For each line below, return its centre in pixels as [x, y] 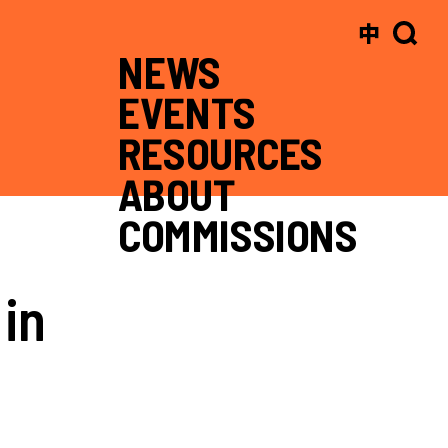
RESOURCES [220, 152]
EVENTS [187, 112]
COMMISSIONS [238, 234]
